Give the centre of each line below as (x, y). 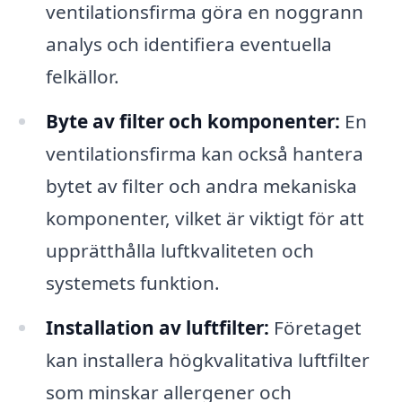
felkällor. (82, 77)
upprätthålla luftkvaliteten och (179, 250)
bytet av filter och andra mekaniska (201, 185)
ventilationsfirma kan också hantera (204, 153)
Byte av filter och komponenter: (192, 121)
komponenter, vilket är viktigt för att (205, 218)
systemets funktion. (132, 282)
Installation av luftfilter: (157, 327)
